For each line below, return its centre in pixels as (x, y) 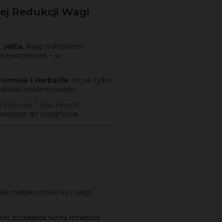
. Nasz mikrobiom (53, 47)
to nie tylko (91, 81)
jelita (13, 47)
